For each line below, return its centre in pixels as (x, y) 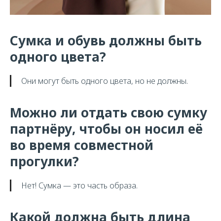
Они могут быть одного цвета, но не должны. (105, 81)
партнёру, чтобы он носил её (106, 129)
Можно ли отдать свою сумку (109, 112)
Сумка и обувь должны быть (106, 40)
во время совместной (82, 145)
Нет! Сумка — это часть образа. (79, 185)
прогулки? (44, 161)
